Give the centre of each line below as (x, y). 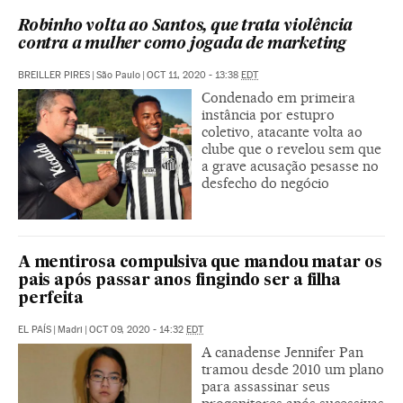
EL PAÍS (35, 329)
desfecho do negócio (265, 183)
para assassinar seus (266, 386)
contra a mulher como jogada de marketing (182, 44)
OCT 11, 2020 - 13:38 (194, 75)
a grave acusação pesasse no (290, 166)
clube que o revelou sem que (291, 148)
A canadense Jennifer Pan (282, 352)
